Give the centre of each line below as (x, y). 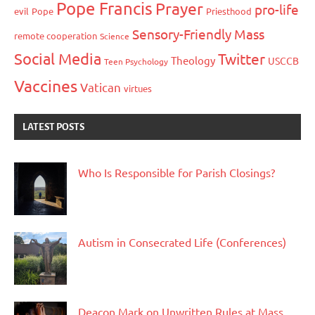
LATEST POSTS (53, 127)
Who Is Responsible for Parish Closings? (176, 172)
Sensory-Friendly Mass (198, 33)
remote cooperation (56, 35)
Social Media (58, 58)
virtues (138, 88)
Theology (193, 60)
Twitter (242, 58)
